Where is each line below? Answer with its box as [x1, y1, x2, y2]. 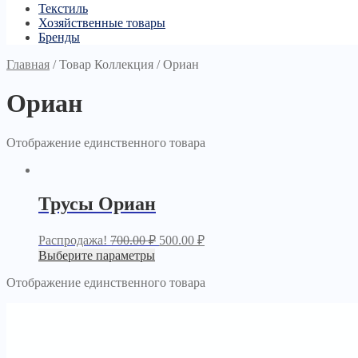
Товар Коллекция [59, 57, 153, 71]
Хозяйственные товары [38, 15, 165, 30]
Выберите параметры [38, 248, 155, 262]
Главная [6, 57, 50, 71]
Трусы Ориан [38, 193, 156, 214]
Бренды [38, 30, 80, 44]
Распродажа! [38, 233, 107, 247]
